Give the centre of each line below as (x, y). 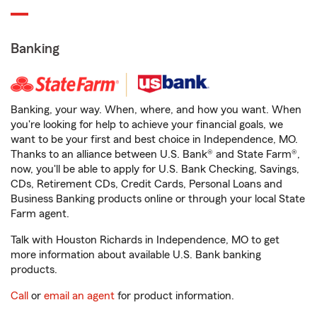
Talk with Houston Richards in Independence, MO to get (145, 240)
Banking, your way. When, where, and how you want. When (156, 110)
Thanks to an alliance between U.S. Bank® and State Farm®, (155, 154)
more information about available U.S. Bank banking (136, 255)
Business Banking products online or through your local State (158, 199)
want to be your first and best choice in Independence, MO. (154, 139)
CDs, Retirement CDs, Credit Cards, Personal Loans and (146, 184)
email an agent (79, 296)
